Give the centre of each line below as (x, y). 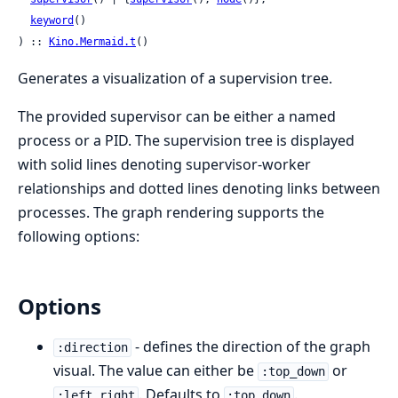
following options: (79, 236)
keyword (52, 20)
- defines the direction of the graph (251, 347)
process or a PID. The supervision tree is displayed (186, 140)
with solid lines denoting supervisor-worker (164, 164)
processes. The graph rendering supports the (171, 212)
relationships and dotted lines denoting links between (199, 188)
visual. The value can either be (155, 371)
